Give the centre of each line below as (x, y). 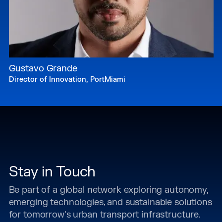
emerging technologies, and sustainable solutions (110, 202)
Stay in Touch (52, 172)
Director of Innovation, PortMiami (67, 80)
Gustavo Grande (43, 68)
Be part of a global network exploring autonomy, (108, 190)
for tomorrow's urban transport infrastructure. (105, 215)
